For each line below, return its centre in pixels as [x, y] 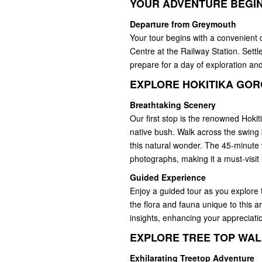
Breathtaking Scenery [173, 105]
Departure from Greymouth [183, 24]
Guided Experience [168, 177]
